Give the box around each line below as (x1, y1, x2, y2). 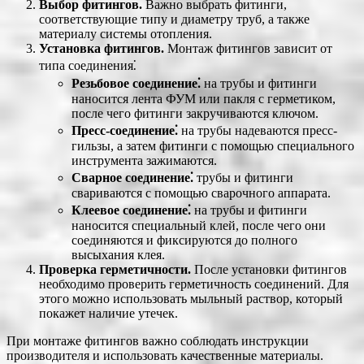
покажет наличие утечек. (39, 305, 178, 320)
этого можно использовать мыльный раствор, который (39, 291, 343, 305)
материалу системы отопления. (39, 26, 212, 41)
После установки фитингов (191, 262, 347, 276)
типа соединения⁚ (39, 58, 136, 72)
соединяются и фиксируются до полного (71, 232, 297, 247)
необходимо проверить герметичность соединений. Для (39, 276, 349, 291)
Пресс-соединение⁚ (71, 123, 178, 137)
